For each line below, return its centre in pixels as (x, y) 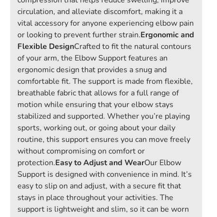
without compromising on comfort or (81, 151)
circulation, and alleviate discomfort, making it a (100, 12)
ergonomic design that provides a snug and (92, 70)
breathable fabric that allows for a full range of (98, 93)
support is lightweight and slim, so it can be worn (103, 209)
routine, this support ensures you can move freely (104, 139)
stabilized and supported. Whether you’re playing (104, 116)
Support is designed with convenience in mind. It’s (105, 174)
